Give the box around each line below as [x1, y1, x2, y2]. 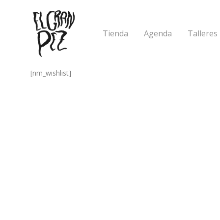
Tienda [103, 28, 129, 39]
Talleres [188, 28, 218, 39]
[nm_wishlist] [30, 68, 71, 78]
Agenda [144, 28, 172, 39]
